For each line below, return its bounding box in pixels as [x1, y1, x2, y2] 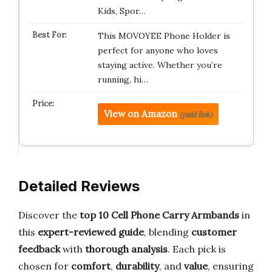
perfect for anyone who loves [97, 45, 218, 56]
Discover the [18, 209, 80, 221]
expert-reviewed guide [38, 226, 144, 238]
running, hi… [97, 74, 148, 85]
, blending [144, 226, 191, 238]
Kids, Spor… [97, 5, 146, 16]
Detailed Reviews [18, 177, 140, 195]
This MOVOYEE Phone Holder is [97, 30, 230, 41]
